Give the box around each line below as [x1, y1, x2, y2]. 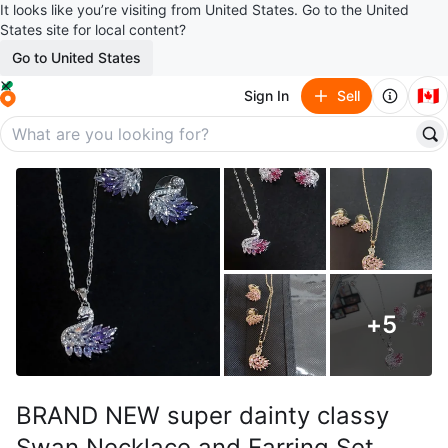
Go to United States [12, 49, 141, 66]
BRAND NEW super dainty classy [16, 401, 389, 430]
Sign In [244, 87, 289, 104]
